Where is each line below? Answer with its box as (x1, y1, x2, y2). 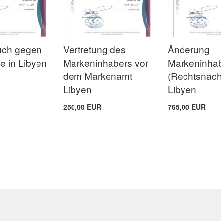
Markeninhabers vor (63, 56, 148, 70)
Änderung (168, 42, 210, 56)
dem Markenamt (63, 69, 133, 83)
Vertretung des (63, 42, 126, 56)
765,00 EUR (168, 102, 206, 112)
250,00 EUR (63, 102, 102, 112)
